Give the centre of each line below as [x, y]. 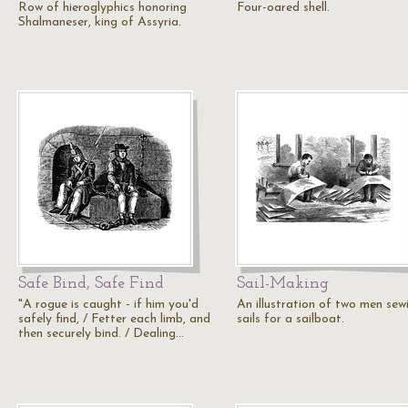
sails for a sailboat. [291, 319]
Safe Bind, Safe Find [91, 284]
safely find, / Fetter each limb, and [114, 319]
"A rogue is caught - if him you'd [108, 305]
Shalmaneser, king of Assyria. [100, 22]
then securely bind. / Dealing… [101, 334]
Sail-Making [283, 284]
